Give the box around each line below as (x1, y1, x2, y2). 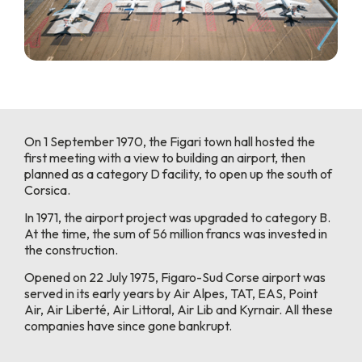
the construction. (24, 242, 118, 259)
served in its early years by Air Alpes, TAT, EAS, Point (24, 285, 318, 302)
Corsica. (24, 181, 70, 198)
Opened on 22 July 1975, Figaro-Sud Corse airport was (24, 269, 326, 286)
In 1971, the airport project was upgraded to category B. (24, 209, 330, 226)
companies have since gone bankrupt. (24, 318, 232, 335)
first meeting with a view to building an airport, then (24, 149, 305, 166)
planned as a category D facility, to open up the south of (24, 165, 332, 182)
